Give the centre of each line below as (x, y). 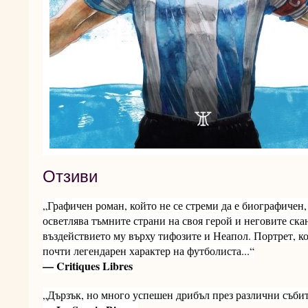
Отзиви (70, 176)
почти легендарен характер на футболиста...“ (148, 251)
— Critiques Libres (88, 266)
